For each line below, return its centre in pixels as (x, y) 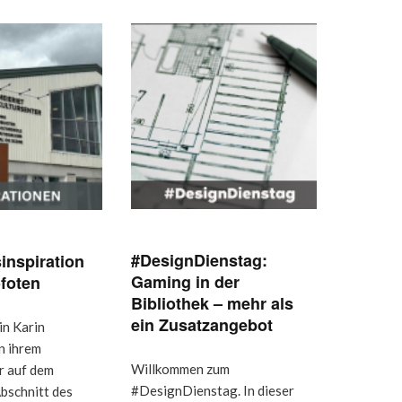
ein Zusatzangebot (201, 324)
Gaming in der (185, 281)
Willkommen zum (180, 368)
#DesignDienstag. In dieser (212, 390)
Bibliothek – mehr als (212, 303)
